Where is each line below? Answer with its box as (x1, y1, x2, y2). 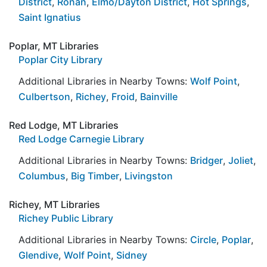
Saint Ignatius (18, 11, 81, 23)
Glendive (18, 249, 58, 261)
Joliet (228, 154, 253, 166)
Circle (190, 233, 216, 246)
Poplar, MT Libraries (9, 39, 99, 52)
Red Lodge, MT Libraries (9, 119, 119, 131)
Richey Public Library (18, 212, 113, 224)
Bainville (140, 90, 178, 103)
